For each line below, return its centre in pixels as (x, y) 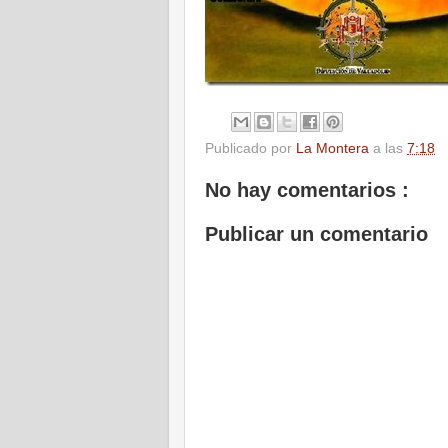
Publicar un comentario (316, 233)
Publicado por (250, 149)
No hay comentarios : (307, 190)
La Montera (334, 149)
